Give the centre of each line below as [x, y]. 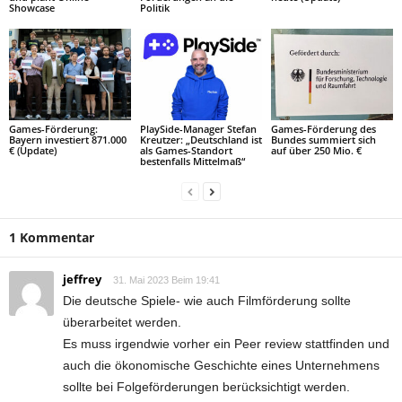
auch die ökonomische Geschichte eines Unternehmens [221, 366]
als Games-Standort [186, 151]
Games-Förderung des [323, 129]
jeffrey [82, 280]
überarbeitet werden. [122, 323]
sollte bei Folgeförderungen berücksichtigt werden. [206, 387]
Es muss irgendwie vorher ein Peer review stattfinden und [226, 344]
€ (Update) [33, 151]
